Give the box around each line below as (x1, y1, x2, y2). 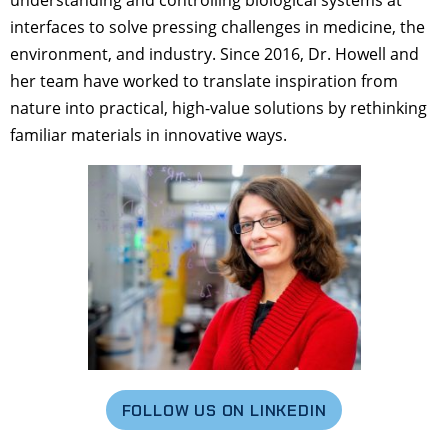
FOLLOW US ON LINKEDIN (121, 399, 327, 421)
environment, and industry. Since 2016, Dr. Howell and (10, 43, 419, 66)
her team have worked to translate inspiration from (10, 70, 398, 93)
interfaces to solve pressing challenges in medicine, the (10, 16, 425, 39)
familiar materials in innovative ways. (10, 124, 287, 147)
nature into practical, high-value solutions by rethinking (10, 97, 427, 120)
